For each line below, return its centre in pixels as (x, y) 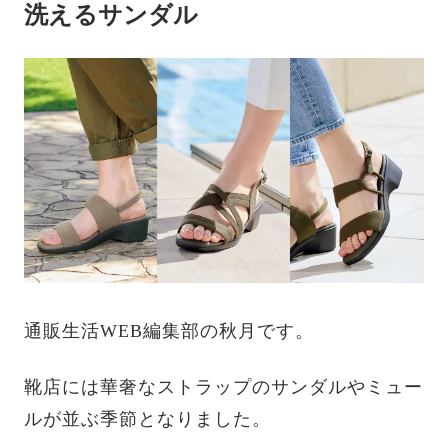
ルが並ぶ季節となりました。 (147, 419)
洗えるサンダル (111, 15)
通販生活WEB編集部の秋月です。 (169, 331)
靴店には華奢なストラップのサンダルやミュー (223, 387)
